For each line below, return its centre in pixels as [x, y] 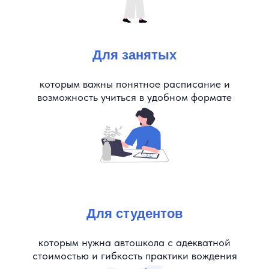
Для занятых [134, 55]
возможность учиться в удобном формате [134, 97]
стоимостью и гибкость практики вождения [134, 256]
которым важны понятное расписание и [134, 84]
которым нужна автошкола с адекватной [134, 243]
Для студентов [134, 214]
